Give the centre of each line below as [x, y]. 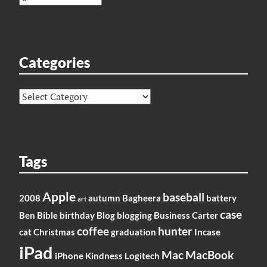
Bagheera [142, 198]
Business [172, 215]
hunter [175, 232]
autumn [104, 198]
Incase [207, 232]
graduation [133, 232]
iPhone [69, 256]
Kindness [104, 256]
